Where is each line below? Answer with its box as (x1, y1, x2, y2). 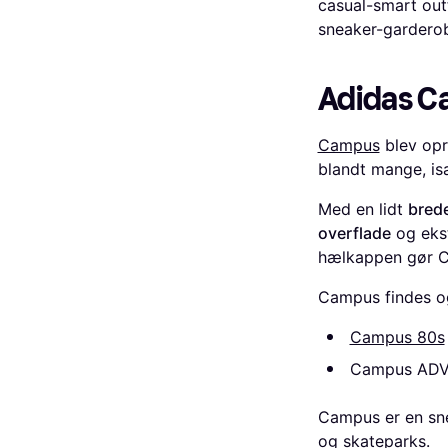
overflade (317, 223, 391, 243)
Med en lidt (317, 199, 408, 219)
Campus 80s (349, 327, 445, 347)
